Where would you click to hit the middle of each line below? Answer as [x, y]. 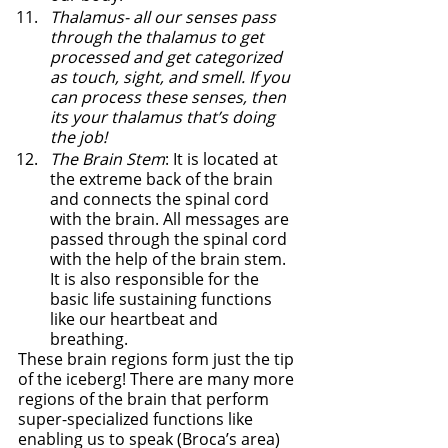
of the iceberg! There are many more [158, 378]
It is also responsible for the [156, 278]
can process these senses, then [170, 96]
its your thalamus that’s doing [164, 116]
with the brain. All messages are [171, 218]
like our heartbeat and [136, 318]
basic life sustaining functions [163, 298]
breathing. [91, 338]
